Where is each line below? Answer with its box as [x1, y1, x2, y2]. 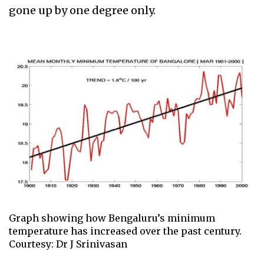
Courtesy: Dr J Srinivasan [9, 238, 127, 250]
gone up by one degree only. [9, 4, 158, 18]
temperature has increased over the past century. [9, 225, 242, 237]
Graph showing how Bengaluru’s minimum [9, 212, 215, 225]
